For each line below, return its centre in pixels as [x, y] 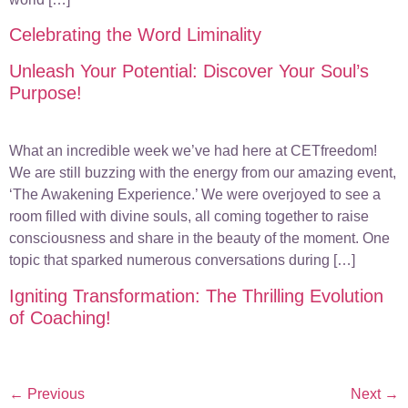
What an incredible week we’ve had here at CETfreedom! [193, 151]
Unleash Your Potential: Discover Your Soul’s [189, 71]
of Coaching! [60, 317]
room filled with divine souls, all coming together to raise [189, 217]
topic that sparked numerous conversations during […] [182, 260]
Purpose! [46, 93]
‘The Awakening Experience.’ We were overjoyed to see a [195, 195]
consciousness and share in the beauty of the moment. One [199, 239]
